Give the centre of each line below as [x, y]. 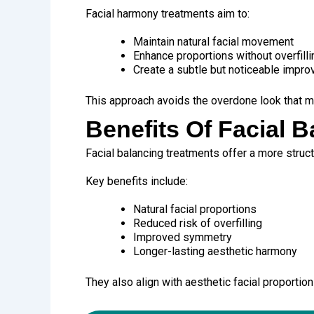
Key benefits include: [137, 181]
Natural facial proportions [195, 209]
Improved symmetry [183, 237]
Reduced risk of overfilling [198, 223]
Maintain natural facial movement [213, 41]
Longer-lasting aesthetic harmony [215, 251]
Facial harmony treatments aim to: [168, 13]
